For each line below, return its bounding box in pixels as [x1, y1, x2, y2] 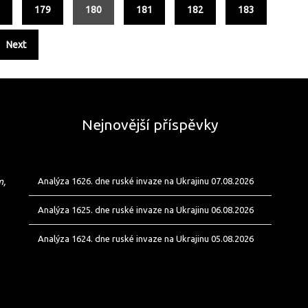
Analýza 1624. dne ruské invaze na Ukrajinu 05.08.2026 [37, 234, 254, 243]
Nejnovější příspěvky [82, 116, 219, 133]
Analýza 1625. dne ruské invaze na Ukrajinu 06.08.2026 [37, 205, 254, 214]
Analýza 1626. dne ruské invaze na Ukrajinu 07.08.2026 [37, 176, 254, 186]
